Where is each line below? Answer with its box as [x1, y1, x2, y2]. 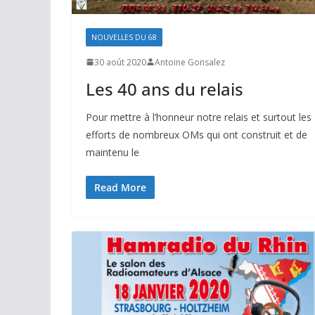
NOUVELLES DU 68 [91, 32, 157, 42]
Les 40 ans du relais [86, 77, 243, 101]
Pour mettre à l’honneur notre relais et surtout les [86, 110, 311, 124]
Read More [94, 180, 146, 194]
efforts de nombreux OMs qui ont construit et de [86, 127, 307, 141]
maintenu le [86, 145, 139, 159]
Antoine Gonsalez [155, 56, 225, 68]
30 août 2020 [94, 56, 146, 68]
